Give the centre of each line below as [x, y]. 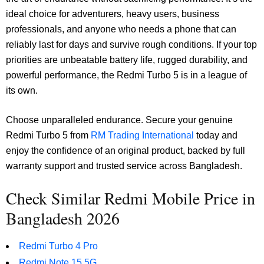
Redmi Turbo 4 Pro [58, 246]
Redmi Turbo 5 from [48, 136]
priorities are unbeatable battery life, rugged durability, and [127, 60]
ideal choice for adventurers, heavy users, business [113, 14]
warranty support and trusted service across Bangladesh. [124, 166]
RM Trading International [142, 136]
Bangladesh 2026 [63, 218]
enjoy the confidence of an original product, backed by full [126, 151]
